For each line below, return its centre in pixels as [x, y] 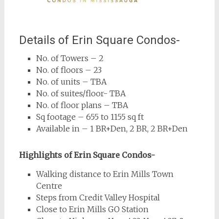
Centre [49, 186]
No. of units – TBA [71, 82]
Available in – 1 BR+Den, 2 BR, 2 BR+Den [112, 129]
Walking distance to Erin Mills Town [105, 174]
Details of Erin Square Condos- [99, 40]
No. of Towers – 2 [70, 58]
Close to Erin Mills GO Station [92, 209]
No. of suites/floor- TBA [81, 93]
